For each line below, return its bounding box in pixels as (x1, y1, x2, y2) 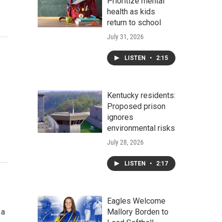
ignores (107, 112, 133, 122)
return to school (107, 18, 161, 27)
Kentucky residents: (107, 91, 175, 100)
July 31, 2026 (107, 33, 144, 41)
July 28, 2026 (107, 138, 144, 146)
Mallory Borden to (107, 207, 168, 217)
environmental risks (107, 123, 175, 133)
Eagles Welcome (107, 196, 166, 206)
